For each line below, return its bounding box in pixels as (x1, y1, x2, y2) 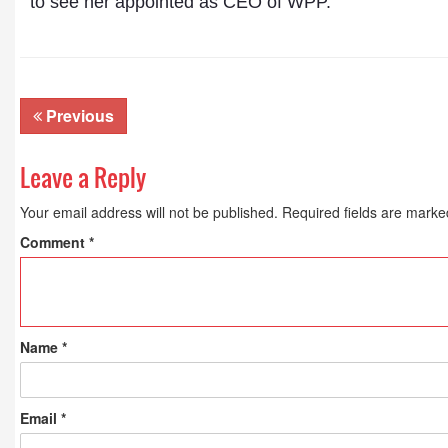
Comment (20, 232, 89, 252)
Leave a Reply (20, 159, 146, 195)
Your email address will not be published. (20, 202, 278, 222)
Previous (42, 104, 114, 127)
